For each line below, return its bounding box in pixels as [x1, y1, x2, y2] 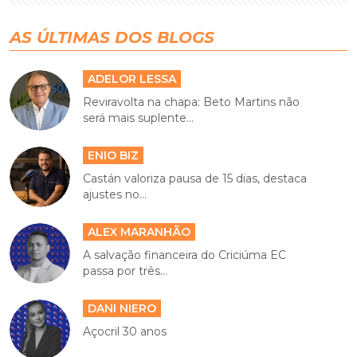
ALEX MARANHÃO [88, 224, 191, 239]
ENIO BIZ [88, 147, 139, 163]
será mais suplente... [83, 110, 194, 125]
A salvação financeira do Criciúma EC [83, 247, 287, 262]
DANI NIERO [88, 300, 157, 316]
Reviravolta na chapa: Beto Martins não [83, 94, 300, 109]
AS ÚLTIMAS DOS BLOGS [10, 27, 214, 47]
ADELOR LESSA [88, 71, 177, 86]
